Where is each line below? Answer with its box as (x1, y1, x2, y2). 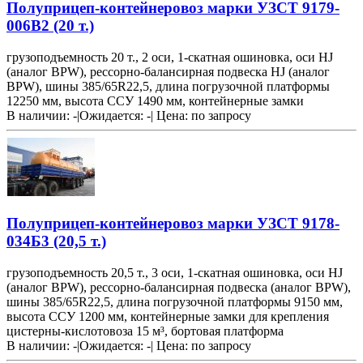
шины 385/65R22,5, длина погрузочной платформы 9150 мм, (6, 294, 343, 309)
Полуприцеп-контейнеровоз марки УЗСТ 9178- (6, 214, 340, 232)
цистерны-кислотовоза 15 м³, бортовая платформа (6, 323, 284, 338)
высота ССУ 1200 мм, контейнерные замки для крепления (6, 309, 329, 323)
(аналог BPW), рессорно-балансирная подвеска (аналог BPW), (6, 280, 351, 294)
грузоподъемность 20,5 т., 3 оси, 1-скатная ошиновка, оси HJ (6, 265, 343, 280)
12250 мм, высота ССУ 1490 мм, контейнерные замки (6, 94, 304, 109)
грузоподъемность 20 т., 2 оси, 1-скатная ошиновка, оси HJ (6, 50, 333, 65)
